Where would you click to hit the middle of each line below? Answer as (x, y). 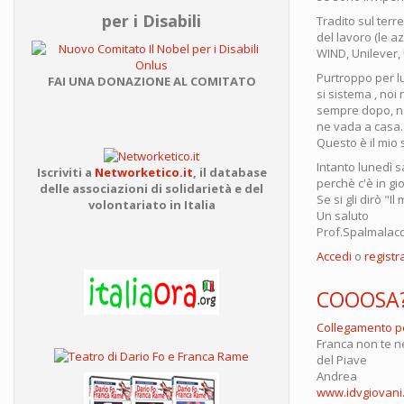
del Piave (342, 359)
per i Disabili (151, 21)
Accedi (334, 256)
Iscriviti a (65, 172)
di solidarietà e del (207, 188)
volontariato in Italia (151, 204)
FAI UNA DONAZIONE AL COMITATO (151, 81)
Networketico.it (143, 172)
